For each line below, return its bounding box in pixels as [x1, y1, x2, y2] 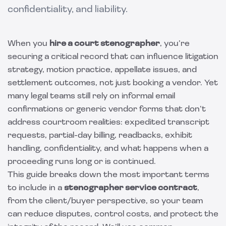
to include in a [8, 184, 64, 192]
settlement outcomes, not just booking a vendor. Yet [8, 79, 218, 87]
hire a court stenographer [49, 40, 160, 48]
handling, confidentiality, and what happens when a [8, 145, 208, 153]
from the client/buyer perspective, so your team [8, 197, 203, 205]
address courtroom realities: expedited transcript [8, 119, 209, 127]
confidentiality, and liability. [8, 5, 128, 15]
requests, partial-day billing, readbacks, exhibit [8, 132, 192, 140]
